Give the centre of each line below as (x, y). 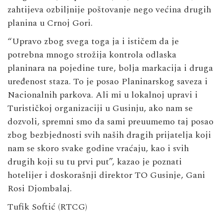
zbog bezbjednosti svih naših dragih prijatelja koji (109, 135)
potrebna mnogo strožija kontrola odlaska (92, 55)
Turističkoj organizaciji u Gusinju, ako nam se (100, 108)
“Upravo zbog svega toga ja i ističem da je (93, 41)
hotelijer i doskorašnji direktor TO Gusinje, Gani (106, 175)
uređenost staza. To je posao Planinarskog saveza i (108, 81)
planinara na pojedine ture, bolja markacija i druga (110, 68)
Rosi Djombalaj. (40, 188)
